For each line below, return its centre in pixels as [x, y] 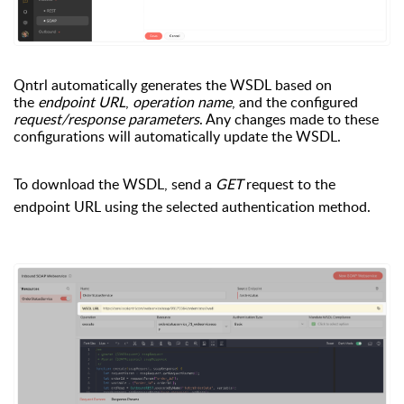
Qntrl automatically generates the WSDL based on [173, 84]
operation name [182, 101]
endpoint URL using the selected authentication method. [192, 206]
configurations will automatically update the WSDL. [177, 136]
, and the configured [295, 101]
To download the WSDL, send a [113, 184]
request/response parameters [106, 119]
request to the [289, 184]
